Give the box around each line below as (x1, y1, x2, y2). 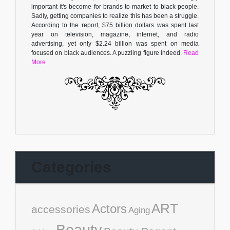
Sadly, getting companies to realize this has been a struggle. (31, 12, 199, 20)
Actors (92, 201, 127, 216)
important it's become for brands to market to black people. (31, 3, 199, 10)
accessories (31, 203, 90, 215)
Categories (31, 158, 111, 176)
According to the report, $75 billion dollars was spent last (31, 21, 199, 29)
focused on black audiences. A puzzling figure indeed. (31, 49, 183, 56)
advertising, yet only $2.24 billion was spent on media (31, 40, 199, 47)
